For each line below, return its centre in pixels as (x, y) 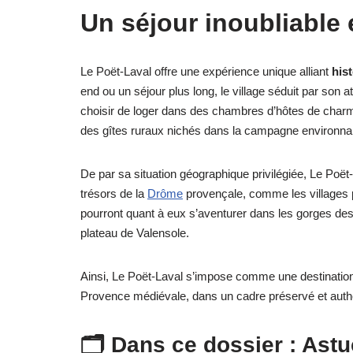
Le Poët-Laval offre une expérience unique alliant (206, 71)
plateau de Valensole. (135, 232)
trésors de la (114, 193)
